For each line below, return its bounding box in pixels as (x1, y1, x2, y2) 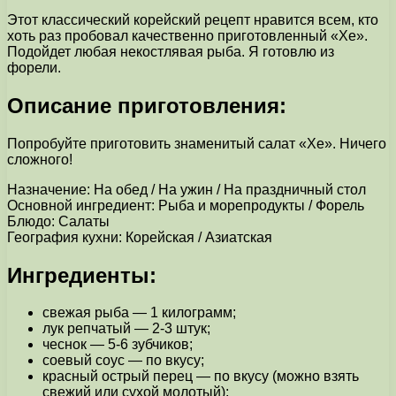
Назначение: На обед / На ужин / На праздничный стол (7, 181, 366, 197)
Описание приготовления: (7, 93, 286, 118)
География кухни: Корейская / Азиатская (7, 229, 272, 245)
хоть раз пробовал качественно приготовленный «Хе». (7, 27, 368, 43)
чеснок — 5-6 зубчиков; (42, 337, 193, 353)
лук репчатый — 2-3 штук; (42, 321, 210, 337)
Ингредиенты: (7, 263, 156, 287)
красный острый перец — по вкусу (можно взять (42, 369, 359, 385)
